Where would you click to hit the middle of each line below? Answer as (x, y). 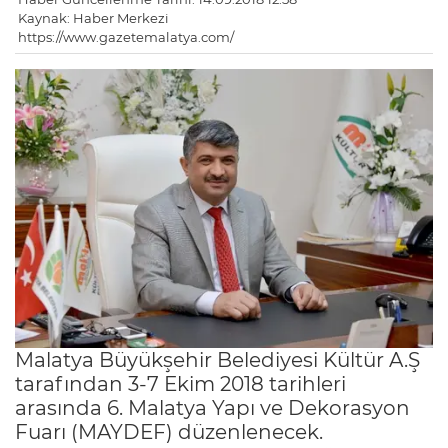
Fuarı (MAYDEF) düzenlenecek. (169, 431)
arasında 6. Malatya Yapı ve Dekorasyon (212, 407)
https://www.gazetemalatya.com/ (126, 37)
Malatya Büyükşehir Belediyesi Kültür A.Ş (217, 359)
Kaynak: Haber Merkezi (93, 18)
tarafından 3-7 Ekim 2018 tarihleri (180, 383)
